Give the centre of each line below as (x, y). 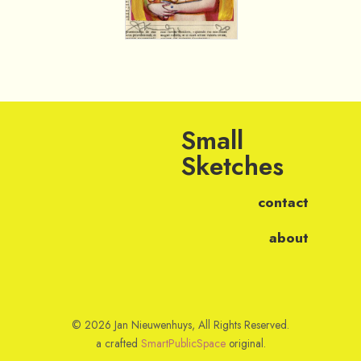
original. (245, 344)
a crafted (118, 344)
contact (283, 203)
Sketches (232, 166)
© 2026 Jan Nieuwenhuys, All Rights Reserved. (180, 325)
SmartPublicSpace (183, 344)
